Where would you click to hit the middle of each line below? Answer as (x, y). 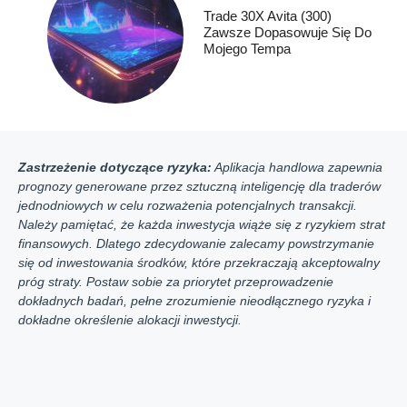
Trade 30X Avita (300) (268, 16)
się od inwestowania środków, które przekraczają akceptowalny (199, 262)
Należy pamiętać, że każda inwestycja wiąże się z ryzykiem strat (202, 224)
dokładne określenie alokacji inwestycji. (130, 319)
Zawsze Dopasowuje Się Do (288, 33)
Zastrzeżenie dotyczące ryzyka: (115, 167)
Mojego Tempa (247, 49)
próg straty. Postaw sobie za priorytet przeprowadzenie (176, 281)
